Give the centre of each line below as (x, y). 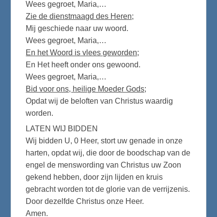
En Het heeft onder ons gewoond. (83, 65)
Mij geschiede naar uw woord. (77, 29)
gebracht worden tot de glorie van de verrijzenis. (108, 189)
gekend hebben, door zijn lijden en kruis (94, 177)
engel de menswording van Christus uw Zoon (104, 165)
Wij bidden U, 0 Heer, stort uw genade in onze (104, 140)
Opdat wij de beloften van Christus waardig (100, 101)
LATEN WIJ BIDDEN (62, 128)
